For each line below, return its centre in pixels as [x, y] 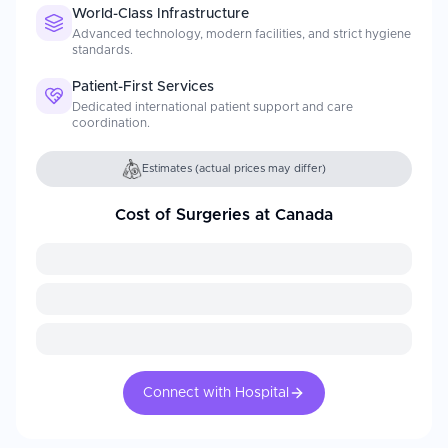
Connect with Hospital [216, 393]
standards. [102, 50]
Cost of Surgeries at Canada [224, 215]
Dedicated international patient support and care [212, 107]
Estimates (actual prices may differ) [234, 168]
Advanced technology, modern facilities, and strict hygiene [241, 34]
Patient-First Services [143, 87]
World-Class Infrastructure [160, 14]
